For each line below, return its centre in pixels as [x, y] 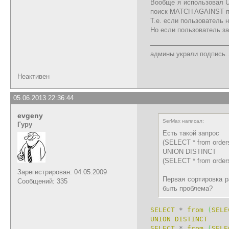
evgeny [30, 115]
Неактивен [33, 76]
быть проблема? [188, 188]
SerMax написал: [183, 121]
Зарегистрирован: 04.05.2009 [62, 172]
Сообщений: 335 [42, 181]
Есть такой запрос [191, 133]
